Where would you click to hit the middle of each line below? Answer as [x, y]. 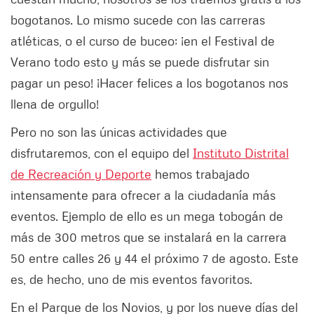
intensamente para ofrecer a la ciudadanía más [143, 195]
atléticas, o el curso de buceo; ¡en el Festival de [143, 41]
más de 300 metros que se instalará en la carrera [149, 237]
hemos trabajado [200, 174]
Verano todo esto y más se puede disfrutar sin [140, 62]
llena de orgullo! [55, 104]
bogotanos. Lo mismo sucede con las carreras [138, 20]
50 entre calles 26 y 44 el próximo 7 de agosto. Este [155, 258]
